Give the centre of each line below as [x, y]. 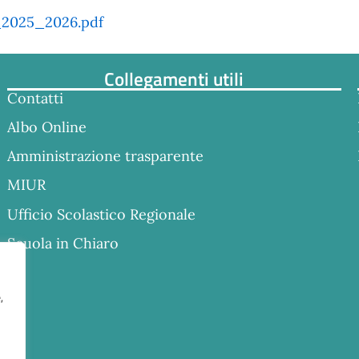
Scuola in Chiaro [63, 243]
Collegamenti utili [174, 78]
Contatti [35, 98]
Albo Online [46, 127]
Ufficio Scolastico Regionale [101, 214]
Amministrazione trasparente [105, 156]
